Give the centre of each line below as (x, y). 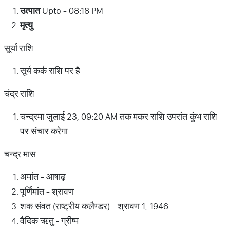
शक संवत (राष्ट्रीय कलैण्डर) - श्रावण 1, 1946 (94, 206)
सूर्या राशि (19, 48)
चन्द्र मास (20, 154)
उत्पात (30, 10)
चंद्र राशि (19, 93)
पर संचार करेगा (44, 131)
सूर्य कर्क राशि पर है (50, 71)
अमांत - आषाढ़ (43, 177)
